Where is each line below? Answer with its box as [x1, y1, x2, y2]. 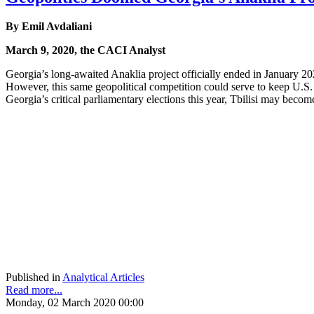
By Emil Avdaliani [6, 20, 92, 33]
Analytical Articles [62, 271, 144, 284]
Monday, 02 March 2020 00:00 [6, 296, 144, 309]
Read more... [6, 284, 62, 296]
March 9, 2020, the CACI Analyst [6, 44, 165, 57]
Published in [6, 271, 60, 284]
